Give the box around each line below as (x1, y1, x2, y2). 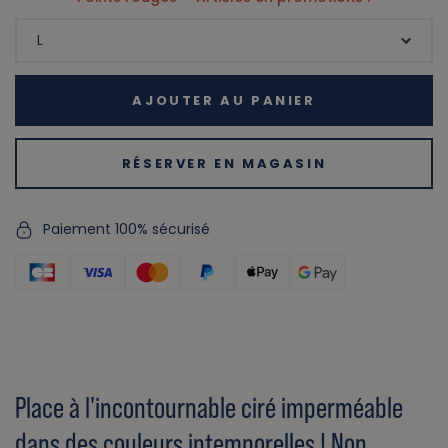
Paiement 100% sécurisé (43, 219, 210, 240)
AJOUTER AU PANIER (132, 91, 316, 111)
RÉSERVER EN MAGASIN (121, 154, 327, 174)
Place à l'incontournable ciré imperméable (15, 390, 403, 426)
